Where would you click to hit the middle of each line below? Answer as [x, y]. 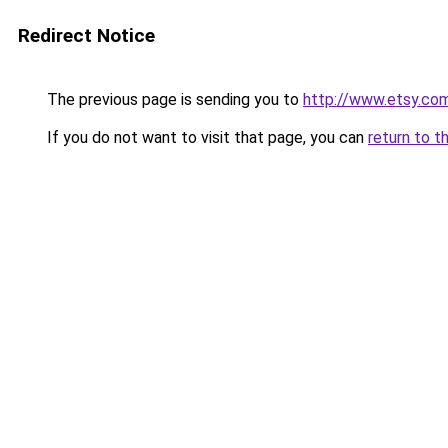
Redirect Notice [86, 35]
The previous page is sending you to [173, 99]
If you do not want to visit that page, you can [205, 137]
